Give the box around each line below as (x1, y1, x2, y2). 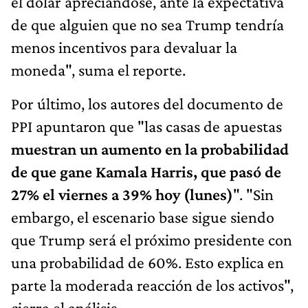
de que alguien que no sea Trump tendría (11, 14, 284, 34)
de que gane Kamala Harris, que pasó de (11, 162, 281, 181)
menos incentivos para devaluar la (11, 37, 237, 56)
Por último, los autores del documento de (11, 93, 283, 113)
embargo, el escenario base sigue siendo (11, 207, 274, 226)
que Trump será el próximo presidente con (11, 230, 292, 249)
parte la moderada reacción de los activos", (11, 275, 294, 294)
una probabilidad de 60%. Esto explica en (11, 252, 284, 272)
